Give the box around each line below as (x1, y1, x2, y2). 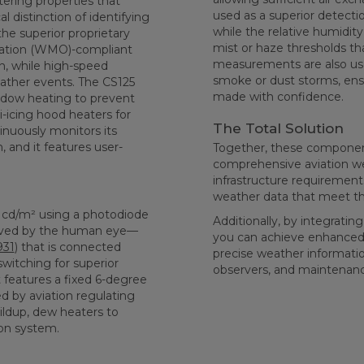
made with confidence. (212, 89, 344, 104)
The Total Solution (212, 120, 344, 136)
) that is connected (14, 240, 121, 254)
